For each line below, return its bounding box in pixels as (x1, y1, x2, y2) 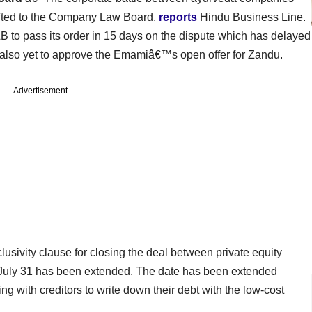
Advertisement (13, 85, 68, 95)
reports (159, 10, 197, 23)
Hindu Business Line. (197, 10, 306, 23)
